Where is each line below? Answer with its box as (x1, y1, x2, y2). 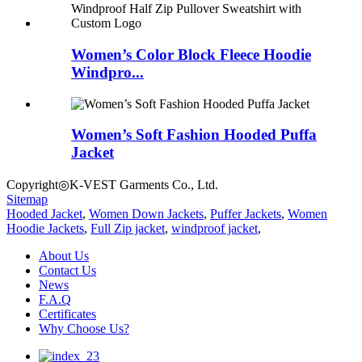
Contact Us (39, 263, 96, 278)
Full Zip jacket (90, 221, 165, 236)
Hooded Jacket (6, 207, 82, 221)
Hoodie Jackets (6, 221, 84, 236)
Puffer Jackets (210, 207, 281, 221)
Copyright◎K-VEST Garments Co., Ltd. (6, 178, 218, 192)
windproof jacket (171, 221, 258, 236)
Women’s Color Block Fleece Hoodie (71, 46, 311, 63)
